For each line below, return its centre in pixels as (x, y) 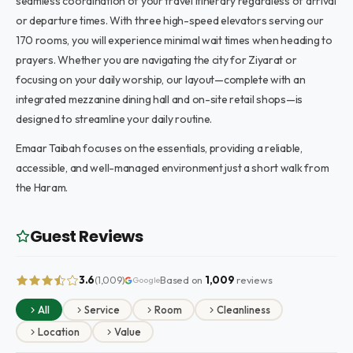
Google (147, 280)
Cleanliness (244, 309)
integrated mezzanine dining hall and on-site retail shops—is (159, 99)
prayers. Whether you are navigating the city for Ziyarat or (156, 60)
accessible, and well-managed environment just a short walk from (172, 168)
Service (102, 309)
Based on (182, 280)
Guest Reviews (86, 236)
